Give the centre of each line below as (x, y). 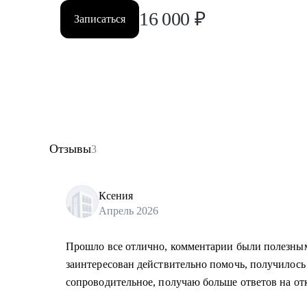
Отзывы (70, 149)
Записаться (100, 19)
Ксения (116, 195)
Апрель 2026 (128, 210)
